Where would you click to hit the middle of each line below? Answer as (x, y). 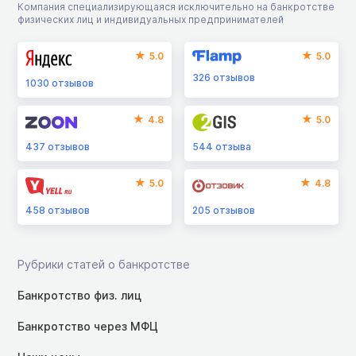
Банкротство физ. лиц (79, 295)
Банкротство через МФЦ (88, 326)
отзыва (234, 146)
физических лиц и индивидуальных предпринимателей (151, 19)
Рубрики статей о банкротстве (104, 264)
